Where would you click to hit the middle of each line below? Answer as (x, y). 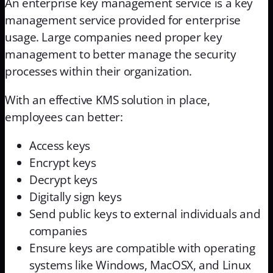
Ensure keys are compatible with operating (142, 248)
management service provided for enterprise (123, 20)
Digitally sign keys (76, 197)
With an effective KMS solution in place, (108, 100)
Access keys (60, 146)
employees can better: (64, 117)
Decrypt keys (63, 180)
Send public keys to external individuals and (145, 214)
